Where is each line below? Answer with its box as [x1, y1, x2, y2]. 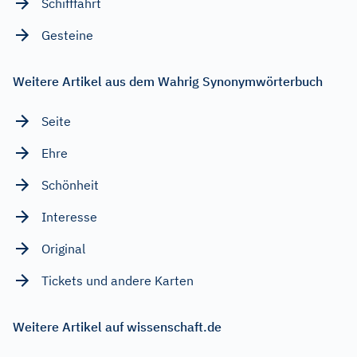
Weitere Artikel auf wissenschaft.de [13, 318, 222, 335]
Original [41, 240, 85, 257]
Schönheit [41, 176, 99, 193]
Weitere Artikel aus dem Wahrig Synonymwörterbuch [13, 73, 323, 89]
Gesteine [41, 26, 93, 43]
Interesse [41, 208, 97, 225]
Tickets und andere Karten [41, 272, 194, 288]
